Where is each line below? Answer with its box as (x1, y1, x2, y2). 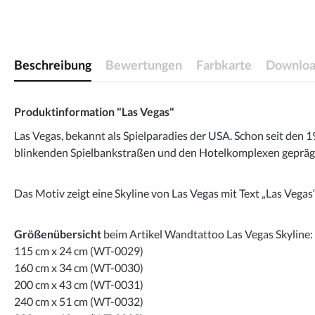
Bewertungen (105, 57, 182, 73)
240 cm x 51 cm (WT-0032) (14, 295, 143, 309)
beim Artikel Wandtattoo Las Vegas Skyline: (101, 227, 313, 241)
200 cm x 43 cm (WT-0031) (14, 278, 143, 292)
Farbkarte (196, 57, 252, 73)
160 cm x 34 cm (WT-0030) (14, 261, 143, 275)
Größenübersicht (14, 227, 101, 241)
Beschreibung (14, 57, 91, 73)
